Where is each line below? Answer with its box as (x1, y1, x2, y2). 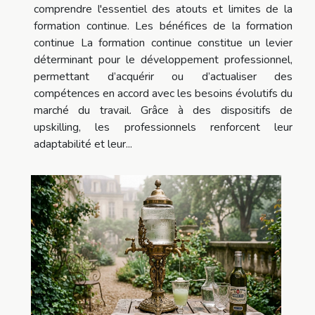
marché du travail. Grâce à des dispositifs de (34, 102, 292, 118)
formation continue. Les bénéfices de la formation (34, 18, 292, 34)
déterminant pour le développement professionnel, (34, 51, 292, 67)
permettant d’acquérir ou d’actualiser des (34, 68, 292, 84)
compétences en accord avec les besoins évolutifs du (34, 85, 292, 101)
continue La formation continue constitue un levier (34, 34, 292, 51)
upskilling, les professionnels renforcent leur (34, 119, 292, 135)
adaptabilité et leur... (34, 136, 132, 152)
